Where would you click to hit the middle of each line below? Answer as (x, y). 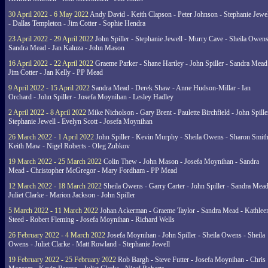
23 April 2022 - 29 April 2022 (51, 39)
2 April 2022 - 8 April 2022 (47, 112)
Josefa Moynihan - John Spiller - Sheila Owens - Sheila (185, 235)
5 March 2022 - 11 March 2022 (53, 211)
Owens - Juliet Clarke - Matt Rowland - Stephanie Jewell (89, 244)
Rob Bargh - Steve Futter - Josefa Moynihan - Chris (191, 260)
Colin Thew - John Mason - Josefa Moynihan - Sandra (180, 162)
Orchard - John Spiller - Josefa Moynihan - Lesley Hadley (91, 97)
